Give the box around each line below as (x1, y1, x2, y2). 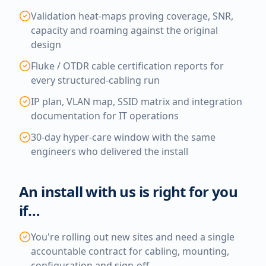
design (31, 38, 61, 51)
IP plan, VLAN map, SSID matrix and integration (31, 95, 242, 108)
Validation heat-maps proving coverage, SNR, (31, 9, 233, 23)
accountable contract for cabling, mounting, (31, 245, 229, 258)
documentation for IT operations (31, 109, 179, 122)
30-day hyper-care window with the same (31, 131, 216, 144)
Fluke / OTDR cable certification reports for (31, 59, 224, 72)
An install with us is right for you (19, 182, 237, 201)
